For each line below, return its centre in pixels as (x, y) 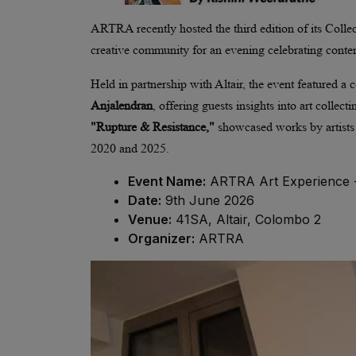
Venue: (150, 219)
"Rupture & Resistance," (153, 126)
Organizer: (161, 238)
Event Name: (167, 181)
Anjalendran (122, 105)
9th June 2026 (208, 200)
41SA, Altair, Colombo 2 (246, 219)
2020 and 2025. (130, 148)
